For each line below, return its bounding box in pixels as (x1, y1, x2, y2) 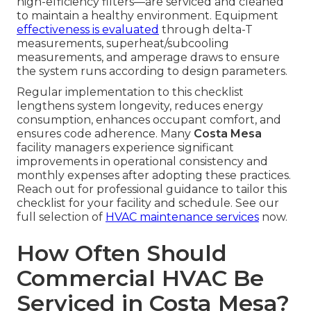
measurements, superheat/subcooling (17, 37, 229, 51)
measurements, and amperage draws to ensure (17, 51, 280, 65)
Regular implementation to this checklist (17, 85, 244, 99)
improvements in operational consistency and (17, 155, 268, 169)
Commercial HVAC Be (17, 264, 264, 292)
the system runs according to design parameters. (17, 65, 287, 78)
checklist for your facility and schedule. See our (17, 196, 279, 210)
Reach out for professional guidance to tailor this (17, 183, 287, 196)
